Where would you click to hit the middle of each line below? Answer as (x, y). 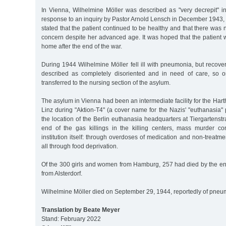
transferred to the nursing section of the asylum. (106, 83)
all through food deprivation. (80, 147)
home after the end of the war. (82, 47)
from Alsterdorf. (62, 174)
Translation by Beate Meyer (81, 210)
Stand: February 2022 (71, 219)
